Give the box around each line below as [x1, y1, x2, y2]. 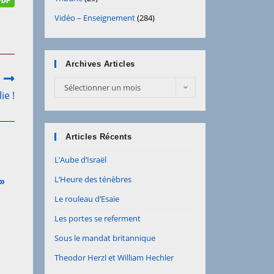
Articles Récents [65, 132, 131, 141]
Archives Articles [65, 59, 135, 68]
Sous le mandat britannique [54, 232, 155, 243]
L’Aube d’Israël [54, 154, 106, 165]
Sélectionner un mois [64, 82, 141, 93]
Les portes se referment [54, 213, 141, 224]
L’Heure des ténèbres [54, 174, 131, 185]
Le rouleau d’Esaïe [54, 193, 119, 204]
